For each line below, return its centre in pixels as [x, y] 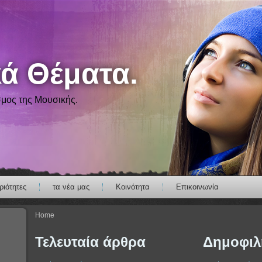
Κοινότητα [133, 187]
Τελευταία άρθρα [90, 242]
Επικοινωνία [197, 187]
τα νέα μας [71, 187]
